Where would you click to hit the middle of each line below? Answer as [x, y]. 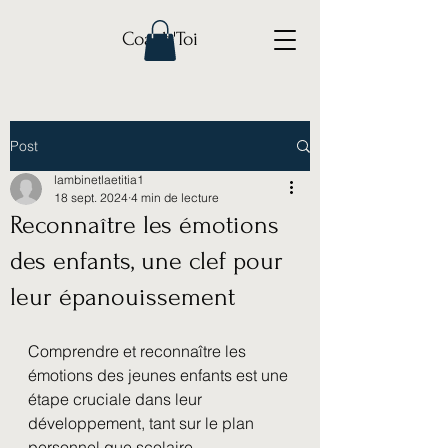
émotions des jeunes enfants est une [160, 375]
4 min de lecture [175, 197]
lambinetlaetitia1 [99, 179]
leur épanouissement [122, 297]
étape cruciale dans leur [117, 399]
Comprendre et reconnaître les [139, 351]
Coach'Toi [160, 39]
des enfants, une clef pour [146, 261]
